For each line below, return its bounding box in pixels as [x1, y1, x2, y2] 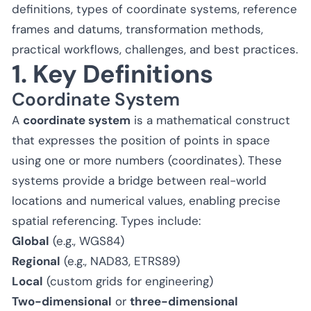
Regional [12, 253, 60, 269]
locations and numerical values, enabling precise [12, 192, 280, 208]
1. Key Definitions [12, 57, 213, 90]
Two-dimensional [12, 293, 112, 309]
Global [12, 233, 49, 249]
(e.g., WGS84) [49, 233, 124, 249]
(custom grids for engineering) [43, 273, 213, 289]
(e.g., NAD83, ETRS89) [60, 253, 180, 269]
